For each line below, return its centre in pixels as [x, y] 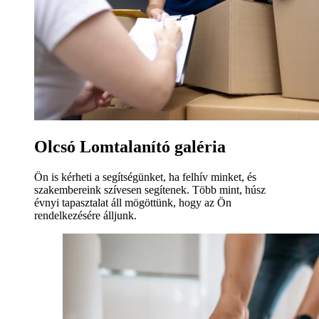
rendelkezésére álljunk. [85, 215]
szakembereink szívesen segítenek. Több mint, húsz [150, 189]
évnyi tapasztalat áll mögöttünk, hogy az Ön [133, 202]
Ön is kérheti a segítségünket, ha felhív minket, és [145, 177]
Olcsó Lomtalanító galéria [130, 146]
